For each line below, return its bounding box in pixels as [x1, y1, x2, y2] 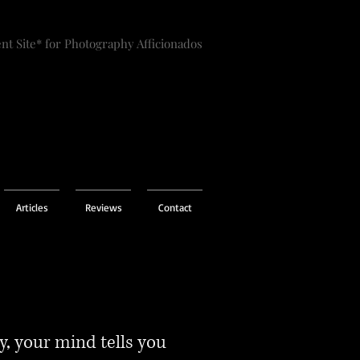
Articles [15, 201, 48, 214]
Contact [157, 201, 192, 214]
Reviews [84, 201, 122, 214]
